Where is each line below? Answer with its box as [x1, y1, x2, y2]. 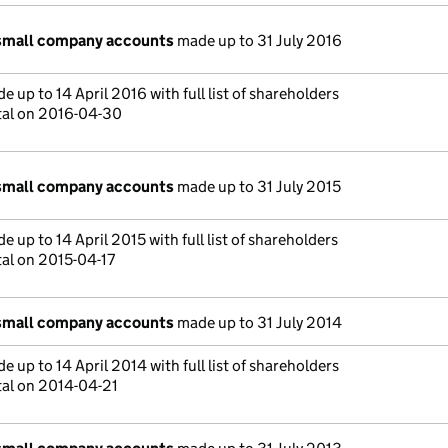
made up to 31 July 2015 [174, 177, 341, 196]
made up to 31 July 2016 [174, 31, 342, 50]
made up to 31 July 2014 [174, 313, 342, 332]
